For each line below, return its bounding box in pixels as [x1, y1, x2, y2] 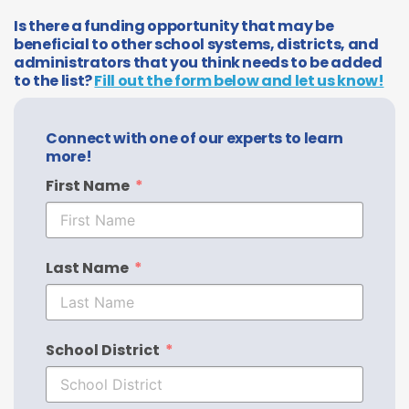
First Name [46, 174, 130, 196]
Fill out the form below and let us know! [94, 69, 384, 91]
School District [46, 339, 160, 361]
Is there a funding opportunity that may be [14, 15, 334, 37]
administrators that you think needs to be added [14, 51, 383, 73]
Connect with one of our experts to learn [46, 127, 343, 149]
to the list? [14, 69, 92, 91]
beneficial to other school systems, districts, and [14, 33, 379, 55]
